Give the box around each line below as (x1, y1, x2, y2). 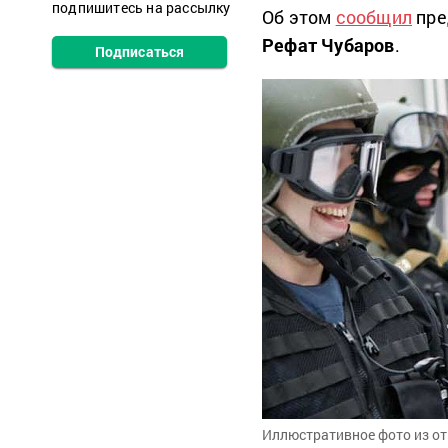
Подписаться (94, 42, 185, 61)
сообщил (335, 5, 413, 29)
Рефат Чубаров (262, 33, 395, 57)
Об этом (262, 5, 336, 29)
